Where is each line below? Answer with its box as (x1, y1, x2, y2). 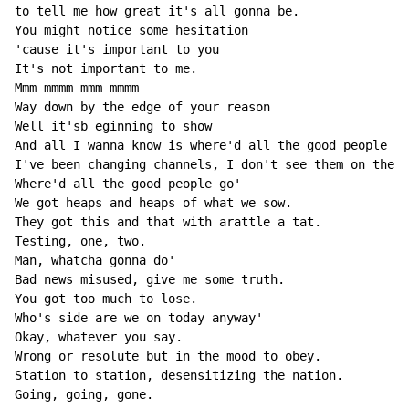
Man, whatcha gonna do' (15, 253, 175, 268)
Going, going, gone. (15, 387, 153, 403)
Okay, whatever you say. (15, 330, 183, 345)
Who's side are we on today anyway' (15, 310, 263, 326)
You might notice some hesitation (15, 23, 248, 38)
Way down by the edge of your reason (15, 100, 270, 115)
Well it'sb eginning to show (15, 119, 212, 134)
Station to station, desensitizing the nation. (15, 368, 343, 383)
